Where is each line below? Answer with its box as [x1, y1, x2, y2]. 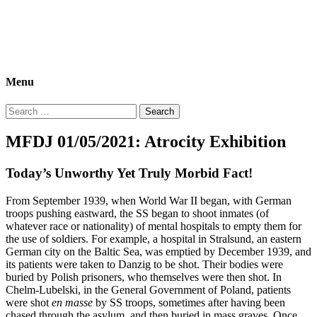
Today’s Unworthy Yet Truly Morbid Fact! [6, 166, 253, 181]
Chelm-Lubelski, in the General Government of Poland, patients [6, 284, 291, 296]
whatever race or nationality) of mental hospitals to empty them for [6, 220, 301, 233]
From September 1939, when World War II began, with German [6, 195, 292, 207]
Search [5, 103, 35, 115]
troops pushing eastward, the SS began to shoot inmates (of [6, 207, 269, 220]
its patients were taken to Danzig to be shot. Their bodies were [6, 258, 283, 271]
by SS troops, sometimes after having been [93, 296, 285, 309]
